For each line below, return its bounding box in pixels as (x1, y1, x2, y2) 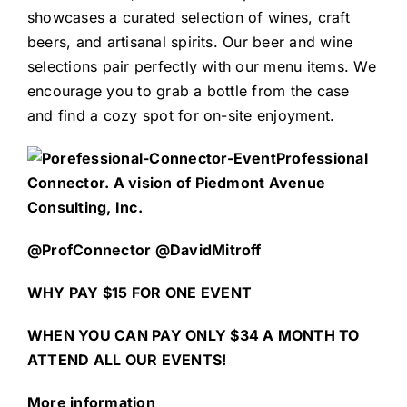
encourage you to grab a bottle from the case (26, 82, 350, 101)
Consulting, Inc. (26, 198, 143, 217)
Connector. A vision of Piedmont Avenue (26, 174, 326, 193)
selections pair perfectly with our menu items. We (26, 57, 376, 76)
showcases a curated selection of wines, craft (26, 8, 350, 27)
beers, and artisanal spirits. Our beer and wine (26, 33, 353, 52)
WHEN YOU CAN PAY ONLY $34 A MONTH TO (26, 326, 360, 345)
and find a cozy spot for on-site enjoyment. (26, 106, 335, 125)
